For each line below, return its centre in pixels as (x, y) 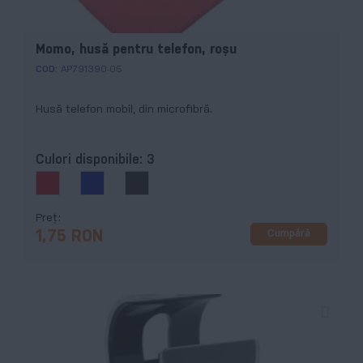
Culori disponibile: (91, 160)
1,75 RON (69, 237)
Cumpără (289, 234)
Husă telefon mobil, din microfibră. (124, 110)
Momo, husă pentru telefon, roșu (136, 50)
